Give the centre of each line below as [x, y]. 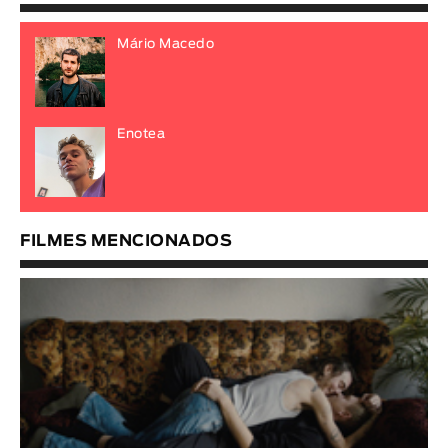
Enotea [141, 134]
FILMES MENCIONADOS [126, 240]
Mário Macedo [166, 44]
